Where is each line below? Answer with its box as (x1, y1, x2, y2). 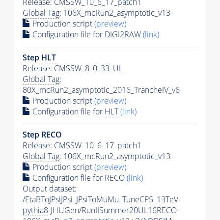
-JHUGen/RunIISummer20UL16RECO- (48, 204, 179, 216)
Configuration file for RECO (30, 172, 127, 183)
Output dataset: (23, 183, 77, 194)
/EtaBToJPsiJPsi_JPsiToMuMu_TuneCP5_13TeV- (23, 193, 181, 205)
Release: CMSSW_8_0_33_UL (23, 62, 123, 74)
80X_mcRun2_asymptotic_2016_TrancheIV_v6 (23, 84, 180, 95)
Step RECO (23, 129, 62, 140)
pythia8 (23, 204, 48, 216)
